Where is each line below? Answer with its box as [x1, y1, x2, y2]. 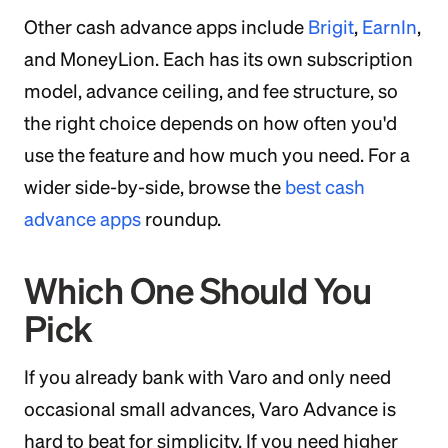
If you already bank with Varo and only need [24, 366, 391, 388]
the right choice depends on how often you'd [24, 112, 397, 134]
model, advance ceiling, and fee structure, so [24, 80, 398, 102]
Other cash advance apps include [24, 16, 308, 38]
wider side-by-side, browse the [24, 176, 285, 198]
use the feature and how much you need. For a [24, 144, 410, 166]
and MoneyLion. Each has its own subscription [24, 48, 413, 70]
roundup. [141, 208, 221, 230]
